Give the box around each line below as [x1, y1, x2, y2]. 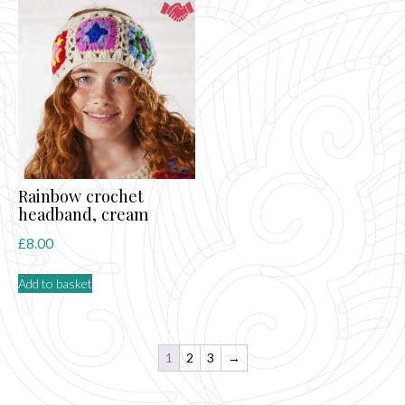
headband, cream [18, 202, 148, 226]
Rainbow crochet [18, 184, 144, 208]
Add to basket [18, 275, 92, 291]
